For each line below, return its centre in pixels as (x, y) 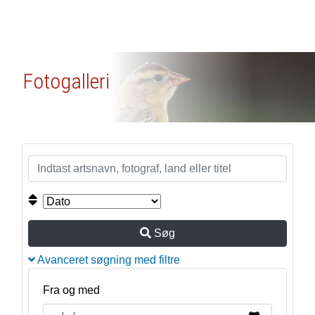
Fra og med (71, 290)
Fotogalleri (66, 81)
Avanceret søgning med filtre (107, 260)
